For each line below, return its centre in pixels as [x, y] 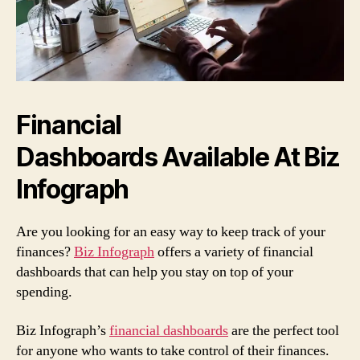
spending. [44, 292]
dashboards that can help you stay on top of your [155, 272]
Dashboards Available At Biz [178, 157]
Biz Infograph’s [63, 330]
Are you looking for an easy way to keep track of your [171, 232]
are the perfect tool [284, 330]
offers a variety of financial [234, 252]
